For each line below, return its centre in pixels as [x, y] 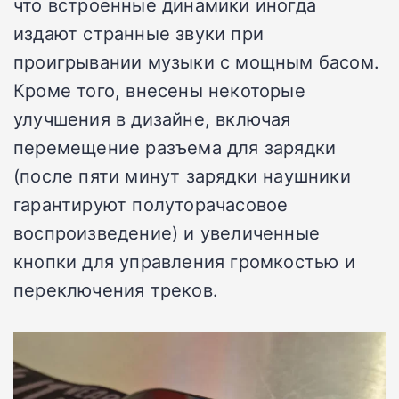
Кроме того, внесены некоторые [159, 90]
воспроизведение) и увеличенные [167, 233]
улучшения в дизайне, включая [152, 119]
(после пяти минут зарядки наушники [182, 176]
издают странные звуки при [138, 33]
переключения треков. [116, 290]
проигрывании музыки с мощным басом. [197, 62]
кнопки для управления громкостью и [184, 261]
